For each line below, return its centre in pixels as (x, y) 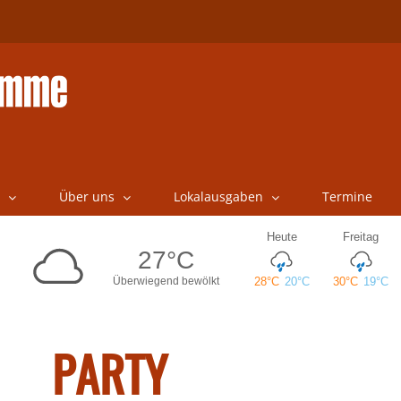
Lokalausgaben (218, 196)
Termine (347, 196)
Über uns (86, 196)
